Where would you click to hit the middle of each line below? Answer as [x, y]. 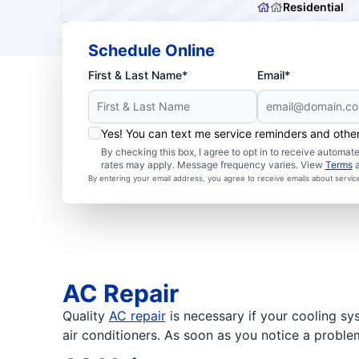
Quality [85, 316]
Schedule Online [151, 50]
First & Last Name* [137, 75]
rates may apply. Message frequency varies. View [213, 165]
